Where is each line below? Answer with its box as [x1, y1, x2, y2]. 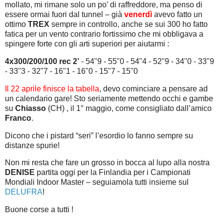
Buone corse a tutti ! [5, 205, 73, 214]
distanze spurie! [5, 141, 60, 150]
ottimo [5, 20, 28, 29]
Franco [5, 113, 31, 122]
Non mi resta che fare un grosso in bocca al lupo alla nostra [5, 158, 210, 167]
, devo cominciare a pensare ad [99, 84, 208, 93]
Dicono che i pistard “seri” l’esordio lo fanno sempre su [5, 131, 193, 140]
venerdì [124, 10, 152, 19]
